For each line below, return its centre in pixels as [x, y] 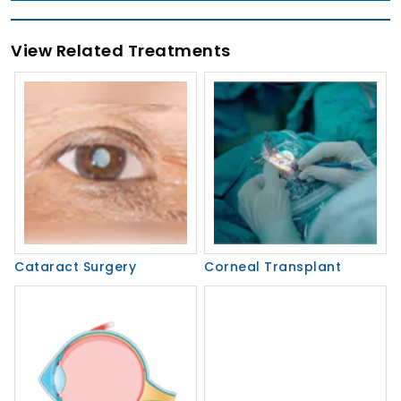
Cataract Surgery [75, 267]
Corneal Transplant [273, 267]
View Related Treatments [121, 51]
